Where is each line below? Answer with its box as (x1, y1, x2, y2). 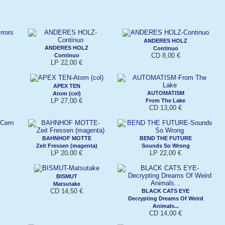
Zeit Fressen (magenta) (36, 142, 97, 149)
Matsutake (53, 180, 80, 187)
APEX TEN (53, 82, 80, 89)
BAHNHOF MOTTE (42, 135, 91, 141)
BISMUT (56, 173, 77, 179)
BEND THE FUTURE (139, 135, 192, 141)
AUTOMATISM (147, 89, 184, 96)
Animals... (152, 202, 179, 209)
